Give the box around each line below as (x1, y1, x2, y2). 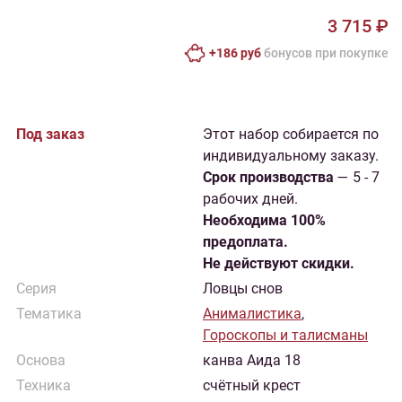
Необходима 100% (203, 212, 326, 229)
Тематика (16, 305, 82, 322)
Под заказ (16, 126, 84, 143)
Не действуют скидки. (203, 255, 354, 272)
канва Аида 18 (203, 352, 301, 369)
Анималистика (203, 305, 301, 322)
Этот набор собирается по (203, 126, 379, 143)
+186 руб (209, 46, 261, 60)
